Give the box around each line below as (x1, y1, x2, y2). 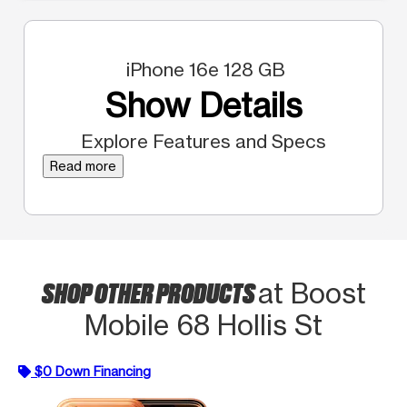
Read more (50, 157, 116, 174)
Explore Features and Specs (81, 129, 326, 153)
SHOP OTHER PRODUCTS (41, 273, 258, 309)
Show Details (104, 84, 303, 125)
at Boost (257, 276, 366, 310)
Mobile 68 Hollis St (84, 308, 323, 342)
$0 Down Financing (35, 362, 151, 379)
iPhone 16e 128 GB (122, 57, 285, 81)
